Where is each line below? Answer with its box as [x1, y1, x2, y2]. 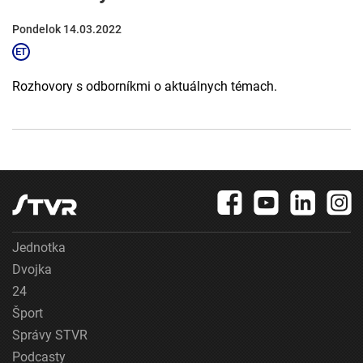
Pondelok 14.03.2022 [12, 23, 122, 36]
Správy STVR [12, 327, 88, 344]
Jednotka [12, 240, 66, 256]
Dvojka [12, 262, 52, 278]
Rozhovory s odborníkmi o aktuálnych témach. [12, 79, 277, 95]
